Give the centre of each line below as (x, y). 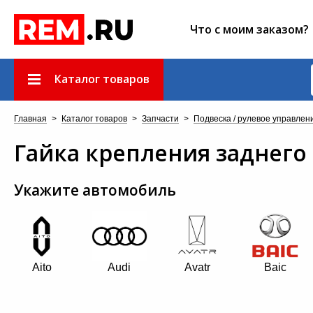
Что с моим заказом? (249, 29)
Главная (30, 119)
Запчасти (160, 119)
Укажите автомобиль (95, 190)
